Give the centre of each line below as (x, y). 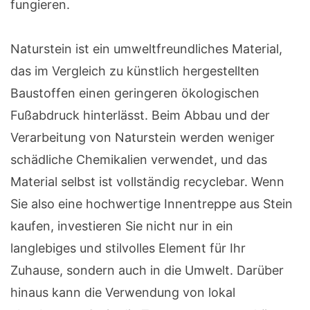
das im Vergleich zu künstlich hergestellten (135, 71)
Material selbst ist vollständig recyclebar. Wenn (147, 182)
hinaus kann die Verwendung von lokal (123, 293)
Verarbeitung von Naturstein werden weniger (143, 138)
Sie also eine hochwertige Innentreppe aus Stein (152, 204)
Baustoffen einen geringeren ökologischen (135, 93)
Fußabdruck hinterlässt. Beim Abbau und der (140, 116)
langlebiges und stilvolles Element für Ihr (128, 248)
